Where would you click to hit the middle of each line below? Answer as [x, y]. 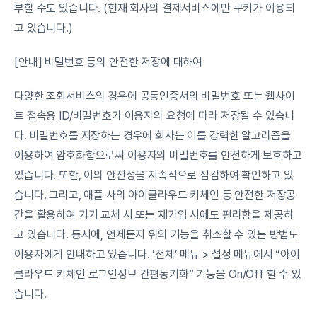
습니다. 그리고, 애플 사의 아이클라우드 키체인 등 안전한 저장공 [155, 195]
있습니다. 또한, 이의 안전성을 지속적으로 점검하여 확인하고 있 [154, 175]
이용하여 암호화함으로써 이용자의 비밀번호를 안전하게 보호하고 [158, 155]
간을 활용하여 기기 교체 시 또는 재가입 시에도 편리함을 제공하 [154, 215]
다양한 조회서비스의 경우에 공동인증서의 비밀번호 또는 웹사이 [155, 96]
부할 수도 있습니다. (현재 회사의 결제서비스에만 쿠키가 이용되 [155, 8]
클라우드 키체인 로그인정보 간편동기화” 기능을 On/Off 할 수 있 [158, 274]
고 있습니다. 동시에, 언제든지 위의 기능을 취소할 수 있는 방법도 [157, 235]
